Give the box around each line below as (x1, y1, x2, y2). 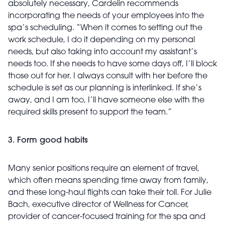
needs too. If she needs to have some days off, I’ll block (8, 60, 217, 69)
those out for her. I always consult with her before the (8, 72, 207, 81)
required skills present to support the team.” (8, 108, 172, 117)
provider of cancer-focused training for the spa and (8, 213, 205, 221)
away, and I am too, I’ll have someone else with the (8, 96, 204, 105)
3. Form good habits (8, 137, 88, 145)
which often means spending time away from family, (8, 177, 208, 185)
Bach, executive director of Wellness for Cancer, (8, 201, 189, 209)
